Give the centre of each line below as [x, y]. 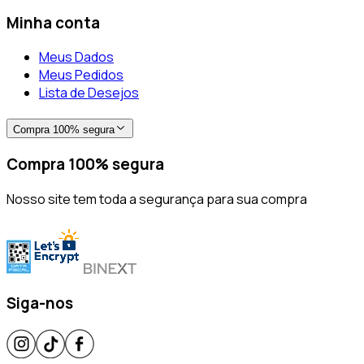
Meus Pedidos [81, 75]
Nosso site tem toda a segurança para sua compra [157, 199]
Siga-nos [40, 303]
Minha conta [53, 22]
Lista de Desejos [89, 93]
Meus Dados [76, 57]
